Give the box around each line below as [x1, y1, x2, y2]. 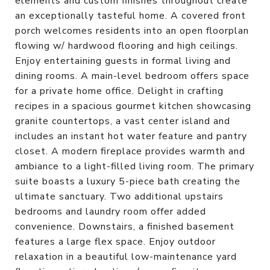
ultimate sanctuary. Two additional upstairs [15, 189, 224, 203]
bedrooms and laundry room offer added [15, 204, 206, 218]
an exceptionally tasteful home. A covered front [15, 8, 246, 22]
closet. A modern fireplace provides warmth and [15, 144, 245, 158]
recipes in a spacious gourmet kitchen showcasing [15, 99, 251, 113]
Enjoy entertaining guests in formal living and [15, 54, 231, 67]
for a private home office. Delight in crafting [15, 84, 224, 98]
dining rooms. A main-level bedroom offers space [15, 69, 250, 83]
